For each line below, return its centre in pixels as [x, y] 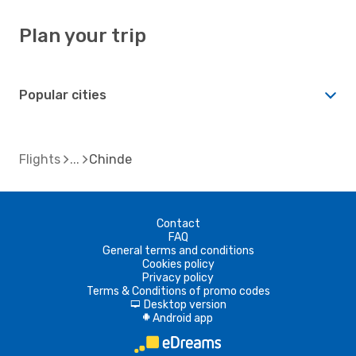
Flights [40, 159]
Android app [183, 318]
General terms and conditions [178, 250]
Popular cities [63, 95]
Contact [178, 223]
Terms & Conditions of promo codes [178, 291]
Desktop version [185, 304]
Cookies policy [178, 264]
